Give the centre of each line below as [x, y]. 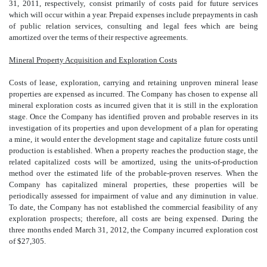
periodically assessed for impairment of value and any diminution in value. [133, 195]
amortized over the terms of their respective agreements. [98, 37]
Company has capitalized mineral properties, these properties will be [133, 184]
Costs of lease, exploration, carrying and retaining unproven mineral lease [133, 82]
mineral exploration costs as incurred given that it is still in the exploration [133, 105]
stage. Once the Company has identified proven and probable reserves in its [133, 116]
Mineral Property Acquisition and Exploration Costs [93, 60]
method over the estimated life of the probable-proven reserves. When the [133, 173]
